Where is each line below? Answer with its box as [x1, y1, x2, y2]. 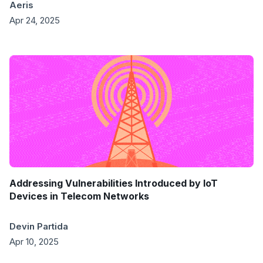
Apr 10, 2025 [9, 235, 59, 247]
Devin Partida [9, 220, 68, 232]
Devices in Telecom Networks [9, 190, 149, 202]
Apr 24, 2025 [9, 15, 60, 26]
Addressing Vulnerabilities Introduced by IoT [9, 177, 218, 189]
